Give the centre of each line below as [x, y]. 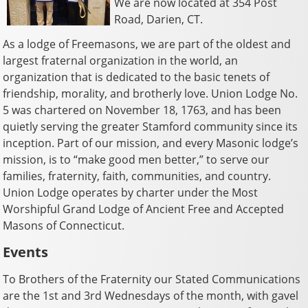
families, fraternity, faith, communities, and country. [137, 176]
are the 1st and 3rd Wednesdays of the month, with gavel [151, 295]
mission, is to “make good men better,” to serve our [136, 159]
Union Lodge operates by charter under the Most [131, 192]
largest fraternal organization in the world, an [121, 60]
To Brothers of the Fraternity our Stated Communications [152, 279]
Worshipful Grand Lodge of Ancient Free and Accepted [144, 209]
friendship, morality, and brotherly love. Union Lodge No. [151, 93]
